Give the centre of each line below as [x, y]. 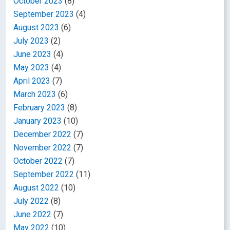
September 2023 [44, 14]
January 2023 [38, 121]
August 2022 [36, 187]
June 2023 [33, 54]
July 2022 [31, 201]
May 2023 [32, 67]
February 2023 [40, 107]
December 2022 [43, 134]
